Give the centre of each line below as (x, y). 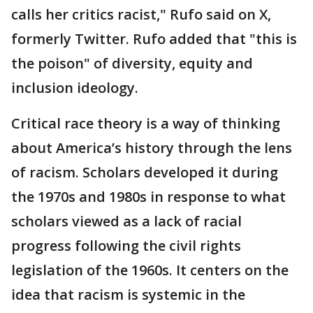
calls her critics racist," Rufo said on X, (141, 14)
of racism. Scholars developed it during (145, 172)
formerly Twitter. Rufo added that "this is (154, 38)
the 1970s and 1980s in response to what (148, 196)
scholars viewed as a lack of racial (126, 221)
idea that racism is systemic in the (128, 294)
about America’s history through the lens (152, 147)
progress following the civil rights (126, 245)
